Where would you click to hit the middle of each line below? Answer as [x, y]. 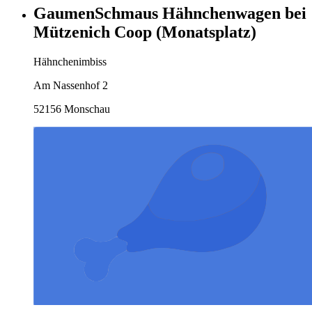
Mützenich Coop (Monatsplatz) [145, 32]
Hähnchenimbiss [70, 61]
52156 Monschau [72, 109]
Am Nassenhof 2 [71, 85]
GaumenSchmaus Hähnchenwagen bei [170, 13]
